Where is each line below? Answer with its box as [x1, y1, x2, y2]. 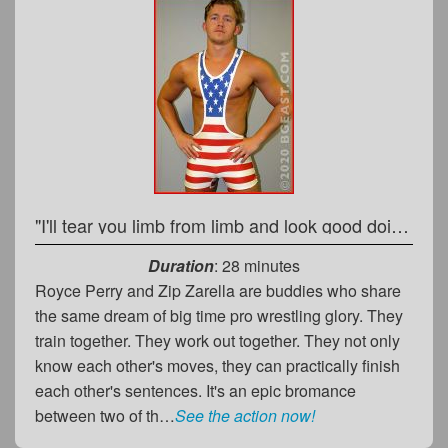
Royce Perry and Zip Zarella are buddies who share [35, 278, 401, 302]
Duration [148, 253, 214, 277]
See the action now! [175, 403, 315, 427]
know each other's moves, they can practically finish [35, 353, 400, 377]
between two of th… [35, 403, 175, 427]
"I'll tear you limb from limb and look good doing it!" [391, 211, 409, 238]
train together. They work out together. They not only [35, 328, 400, 352]
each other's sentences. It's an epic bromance [35, 378, 356, 402]
